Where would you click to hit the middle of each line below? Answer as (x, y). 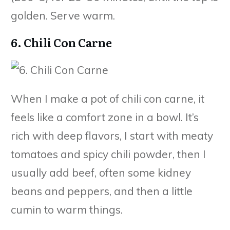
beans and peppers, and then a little (102, 191)
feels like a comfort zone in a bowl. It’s (105, 117)
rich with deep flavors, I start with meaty (112, 135)
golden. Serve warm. (63, 15)
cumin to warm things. (67, 209)
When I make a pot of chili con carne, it (108, 98)
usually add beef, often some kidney (101, 172)
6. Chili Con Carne (61, 42)
